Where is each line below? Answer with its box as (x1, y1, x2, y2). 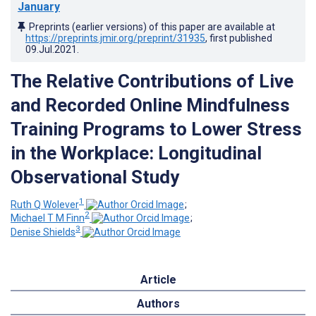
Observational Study (11, 166, 179, 188)
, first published (205, 32, 272, 44)
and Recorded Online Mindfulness (11, 94, 290, 116)
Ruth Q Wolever (11, 198, 79, 210)
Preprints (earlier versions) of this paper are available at (29, 20, 275, 32)
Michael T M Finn (11, 212, 85, 224)
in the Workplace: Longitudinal (11, 142, 262, 164)
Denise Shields (11, 226, 75, 238)
